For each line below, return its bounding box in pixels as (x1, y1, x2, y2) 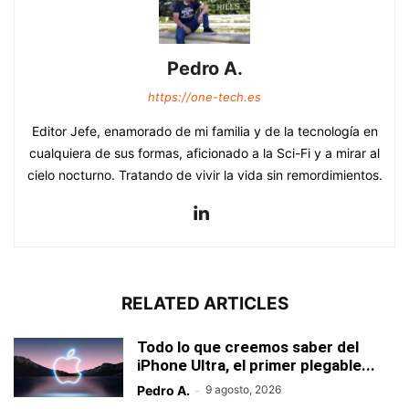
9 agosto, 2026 (205, 382, 281, 396)
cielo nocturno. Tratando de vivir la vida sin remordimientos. (26, 166, 383, 183)
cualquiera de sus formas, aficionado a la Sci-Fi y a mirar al (29, 144, 380, 161)
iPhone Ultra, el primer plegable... (137, 355, 375, 374)
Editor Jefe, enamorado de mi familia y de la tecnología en (31, 122, 378, 139)
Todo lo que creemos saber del (137, 337, 359, 356)
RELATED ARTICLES (121, 292, 288, 314)
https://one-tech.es (148, 89, 261, 104)
